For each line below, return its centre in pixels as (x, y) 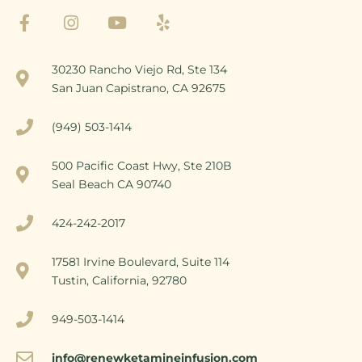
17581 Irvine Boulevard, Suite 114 (141, 261)
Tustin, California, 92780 (120, 280)
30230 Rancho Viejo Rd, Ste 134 (140, 69)
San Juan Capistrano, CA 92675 (139, 88)
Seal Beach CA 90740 (112, 184)
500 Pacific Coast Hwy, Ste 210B (142, 165)
